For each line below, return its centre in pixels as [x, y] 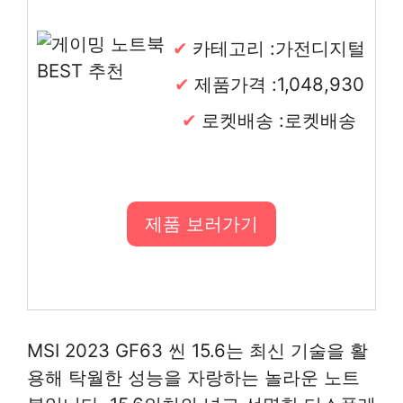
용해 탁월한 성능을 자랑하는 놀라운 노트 [193, 377]
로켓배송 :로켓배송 [279, 120]
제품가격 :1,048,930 [279, 84]
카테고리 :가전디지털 [279, 48]
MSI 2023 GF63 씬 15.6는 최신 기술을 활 [197, 350]
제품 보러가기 [201, 224]
